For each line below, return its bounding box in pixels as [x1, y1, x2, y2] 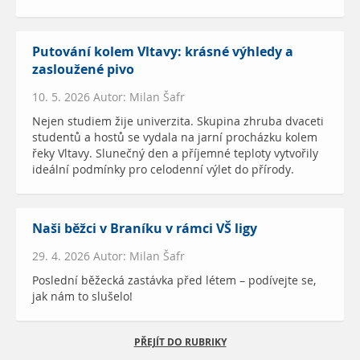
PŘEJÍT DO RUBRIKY [133, 334, 227, 349]
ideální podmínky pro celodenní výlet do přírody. [32, 161, 294, 178]
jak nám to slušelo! [32, 288, 133, 305]
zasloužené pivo [32, 59, 134, 79]
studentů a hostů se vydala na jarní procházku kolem [32, 129, 317, 145]
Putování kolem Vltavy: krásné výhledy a [32, 42, 293, 61]
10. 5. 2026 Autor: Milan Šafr [32, 88, 185, 105]
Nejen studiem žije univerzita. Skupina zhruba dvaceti [32, 112, 324, 129]
